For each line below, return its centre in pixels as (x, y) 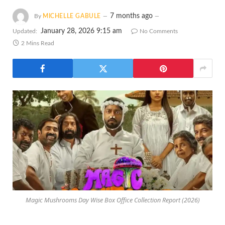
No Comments (159, 31)
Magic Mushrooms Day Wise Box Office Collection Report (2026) (113, 200)
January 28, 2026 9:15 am (81, 31)
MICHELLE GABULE (72, 16)
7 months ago (131, 16)
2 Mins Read (38, 43)
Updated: (25, 31)
